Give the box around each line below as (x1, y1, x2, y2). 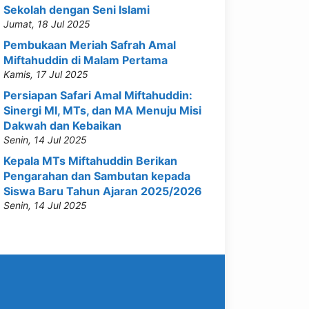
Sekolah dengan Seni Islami (3, 3, 150, 17)
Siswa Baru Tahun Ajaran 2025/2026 (3, 184, 202, 198)
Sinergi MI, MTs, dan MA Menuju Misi (3, 103, 201, 117)
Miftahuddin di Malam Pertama (3, 53, 168, 67)
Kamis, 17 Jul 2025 (3, 68, 88, 80)
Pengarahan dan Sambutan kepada (3, 169, 190, 183)
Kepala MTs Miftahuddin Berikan (3, 154, 177, 168)
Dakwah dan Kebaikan (3, 119, 121, 132)
